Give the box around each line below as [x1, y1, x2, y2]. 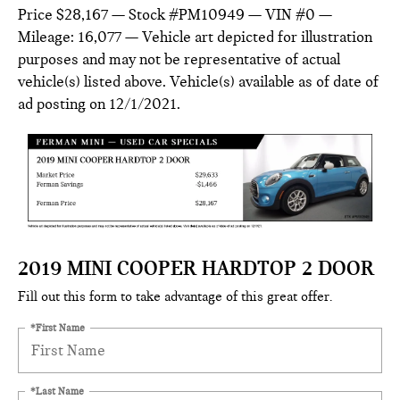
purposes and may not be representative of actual [18, 49, 340, 69]
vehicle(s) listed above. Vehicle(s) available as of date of [18, 71, 379, 91]
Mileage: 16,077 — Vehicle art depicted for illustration [18, 27, 372, 46]
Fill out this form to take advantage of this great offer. [18, 287, 332, 304]
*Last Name [30, 384, 84, 397]
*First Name [30, 321, 85, 334]
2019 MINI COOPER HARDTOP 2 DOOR [18, 254, 374, 280]
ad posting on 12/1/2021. [18, 94, 180, 113]
